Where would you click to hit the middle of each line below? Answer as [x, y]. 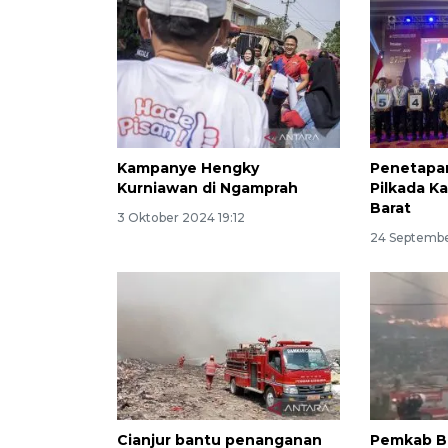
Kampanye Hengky [188, 167]
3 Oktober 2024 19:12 [181, 217]
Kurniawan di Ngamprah [207, 187]
